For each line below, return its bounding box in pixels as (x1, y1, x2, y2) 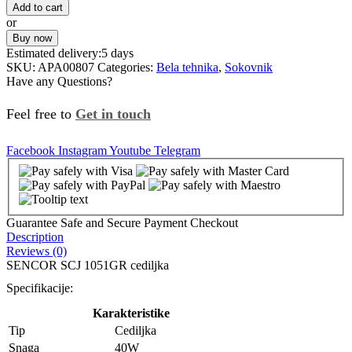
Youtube (109, 144, 151, 158)
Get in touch (75, 106, 151, 123)
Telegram (154, 144, 200, 158)
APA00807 (38, 60, 97, 75)
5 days (101, 46, 134, 60)
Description (6, 229, 64, 244)
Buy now (13, 32, 52, 45)
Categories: (97, 60, 153, 75)
